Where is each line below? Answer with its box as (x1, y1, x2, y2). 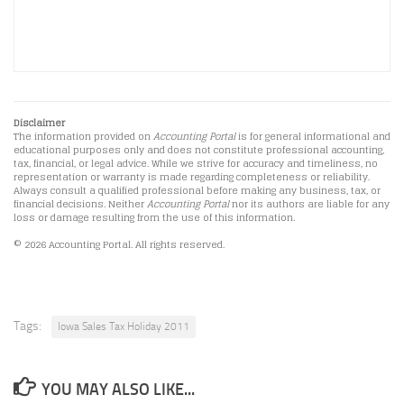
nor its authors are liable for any (229, 196, 390, 214)
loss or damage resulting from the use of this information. (14, 209, 295, 227)
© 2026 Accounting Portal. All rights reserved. (14, 236, 225, 254)
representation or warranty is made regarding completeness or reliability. (14, 169, 370, 187)
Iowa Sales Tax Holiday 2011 (58, 320, 189, 334)
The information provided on (14, 128, 153, 146)
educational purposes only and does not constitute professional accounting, (14, 142, 384, 160)
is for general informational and (235, 128, 390, 146)
